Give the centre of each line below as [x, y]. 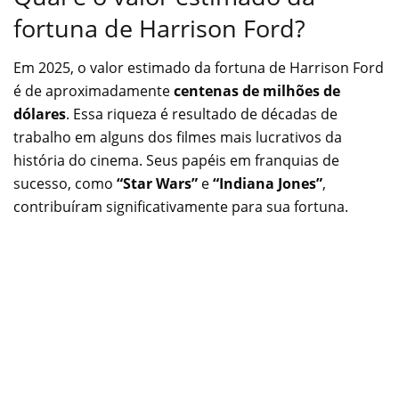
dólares [40, 114]
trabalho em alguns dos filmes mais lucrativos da [178, 138]
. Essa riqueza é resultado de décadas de [202, 114]
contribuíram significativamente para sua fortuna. [181, 207]
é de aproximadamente [94, 91]
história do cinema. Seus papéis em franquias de [176, 161]
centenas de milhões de [257, 91]
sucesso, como [65, 184]
